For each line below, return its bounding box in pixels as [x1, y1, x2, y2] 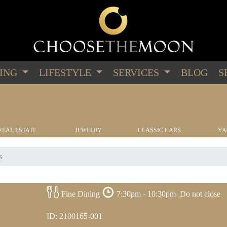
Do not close [179, 190, 220, 199]
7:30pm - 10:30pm [116, 190, 176, 199]
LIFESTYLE [39, 67, 94, 78]
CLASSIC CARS [137, 127, 181, 134]
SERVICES [113, 67, 162, 78]
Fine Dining [61, 190, 100, 199]
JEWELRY [74, 127, 102, 134]
